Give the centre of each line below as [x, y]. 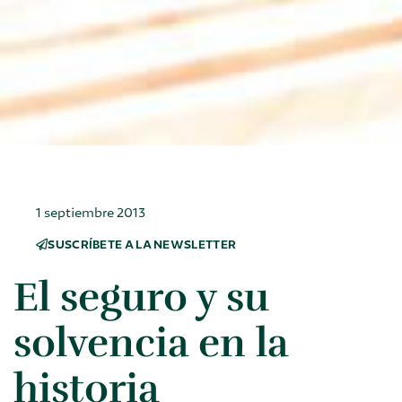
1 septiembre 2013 [91, 212]
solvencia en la [151, 343]
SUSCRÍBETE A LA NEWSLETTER [142, 244]
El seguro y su [141, 297]
